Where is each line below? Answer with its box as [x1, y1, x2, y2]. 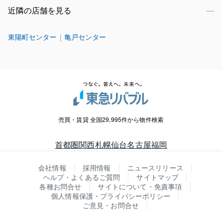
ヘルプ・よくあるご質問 [43, 172, 120, 182]
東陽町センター [8, 33, 56, 41]
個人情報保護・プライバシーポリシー [51, 191, 170, 201]
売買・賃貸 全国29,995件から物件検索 [58, 115, 164, 123]
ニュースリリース [127, 163, 183, 172]
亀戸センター [64, 33, 106, 41]
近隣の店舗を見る [8, 6, 71, 15]
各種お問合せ [39, 181, 82, 191]
